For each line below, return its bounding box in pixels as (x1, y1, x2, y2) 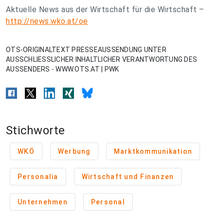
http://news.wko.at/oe (6, 17, 88, 26)
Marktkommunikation (113, 147, 192, 155)
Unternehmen (18, 198, 68, 206)
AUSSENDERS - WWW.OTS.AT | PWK (6, 65, 119, 73)
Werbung (57, 147, 91, 155)
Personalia (18, 173, 58, 181)
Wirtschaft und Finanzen (81, 173, 174, 181)
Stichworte (6, 124, 65, 137)
